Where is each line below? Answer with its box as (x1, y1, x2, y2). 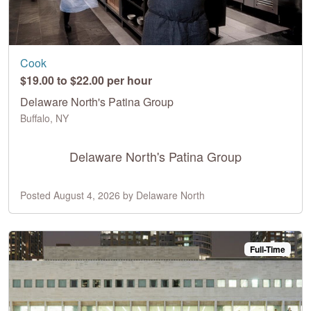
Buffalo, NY (20, 110, 69, 125)
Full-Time (250, 242, 286, 255)
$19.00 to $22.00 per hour (20, 72, 152, 88)
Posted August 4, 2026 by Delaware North (20, 187, 205, 202)
